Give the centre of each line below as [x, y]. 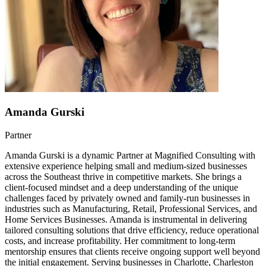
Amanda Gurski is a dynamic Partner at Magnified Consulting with [130, 155]
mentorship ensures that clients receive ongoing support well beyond [132, 251]
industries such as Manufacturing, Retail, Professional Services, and [131, 208]
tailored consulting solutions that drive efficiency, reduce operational [132, 230]
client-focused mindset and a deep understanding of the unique [121, 187]
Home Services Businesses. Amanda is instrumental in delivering [126, 219]
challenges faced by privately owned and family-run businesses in [127, 198]
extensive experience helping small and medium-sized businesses [126, 166]
